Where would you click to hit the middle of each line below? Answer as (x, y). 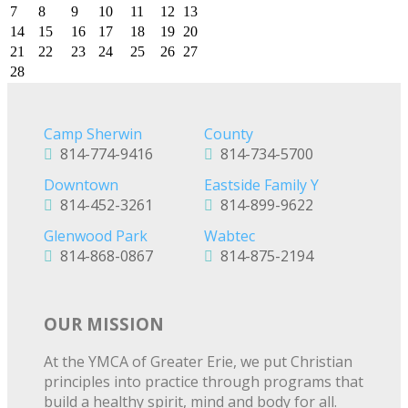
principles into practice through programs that (204, 382)
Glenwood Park (96, 235)
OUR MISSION (104, 323)
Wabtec (229, 235)
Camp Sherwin (93, 133)
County (229, 133)
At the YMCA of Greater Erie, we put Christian (198, 362)
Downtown (81, 184)
